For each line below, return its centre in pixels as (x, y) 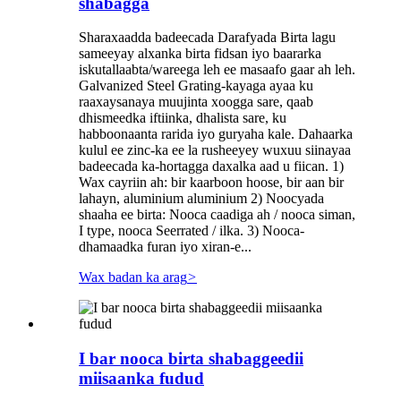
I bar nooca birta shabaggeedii (191, 358)
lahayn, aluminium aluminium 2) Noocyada (201, 199)
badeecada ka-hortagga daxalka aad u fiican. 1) (211, 166)
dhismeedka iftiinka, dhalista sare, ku (183, 118)
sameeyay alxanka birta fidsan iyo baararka (200, 54)
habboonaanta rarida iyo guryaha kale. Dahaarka (216, 134)
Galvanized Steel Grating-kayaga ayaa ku (196, 86)
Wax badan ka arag (133, 277)
